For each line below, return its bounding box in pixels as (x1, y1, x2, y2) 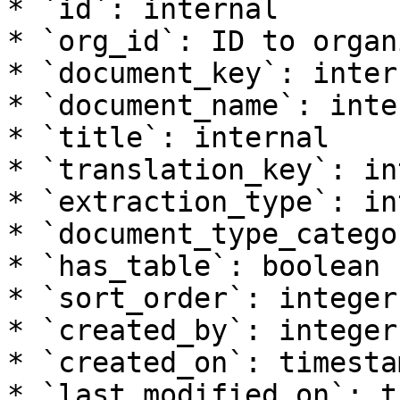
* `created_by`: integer (7, 314, 397, 346)
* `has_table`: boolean (7, 250, 380, 282)
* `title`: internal (7, 121, 329, 154)
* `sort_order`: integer (7, 282, 397, 314)
